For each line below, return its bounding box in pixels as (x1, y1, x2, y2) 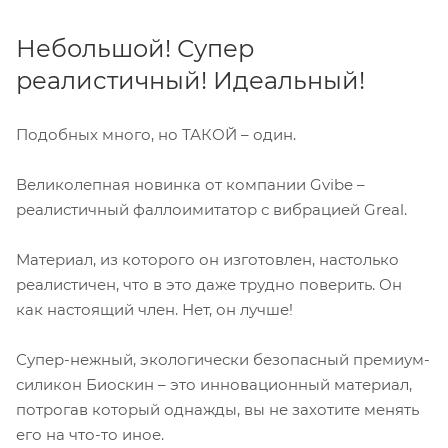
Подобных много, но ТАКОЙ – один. (16, 124, 296, 144)
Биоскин (86, 374, 158, 394)
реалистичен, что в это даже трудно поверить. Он (16, 274, 402, 294)
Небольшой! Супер (16, 33, 254, 63)
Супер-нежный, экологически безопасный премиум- (16, 349, 430, 369)
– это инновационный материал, (158, 374, 412, 394)
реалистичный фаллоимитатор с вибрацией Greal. (16, 199, 407, 219)
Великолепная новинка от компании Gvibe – (16, 174, 365, 194)
